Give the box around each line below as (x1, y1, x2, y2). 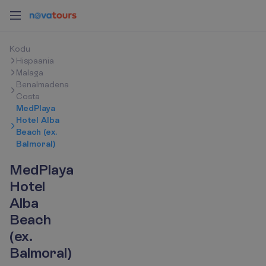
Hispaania (16, 56, 54, 65)
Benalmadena (16, 80, 69, 89)
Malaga (16, 68, 43, 77)
